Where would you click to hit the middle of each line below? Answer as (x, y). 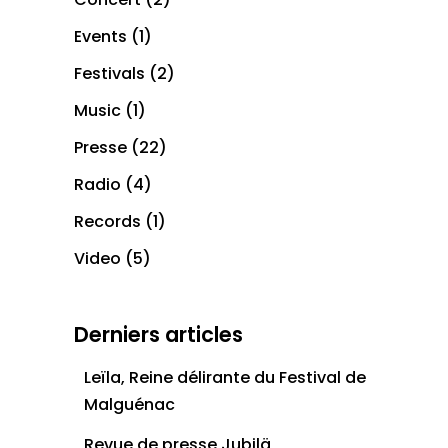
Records (107, 221)
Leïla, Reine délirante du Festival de (225, 377)
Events (100, 36)
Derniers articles (158, 334)
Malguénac (129, 404)
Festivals (109, 73)
